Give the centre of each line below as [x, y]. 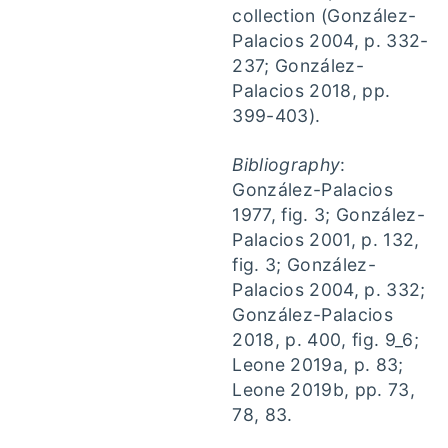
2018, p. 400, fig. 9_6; [325, 339]
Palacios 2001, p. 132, [326, 239]
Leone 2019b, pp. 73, [323, 389]
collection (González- [324, 15]
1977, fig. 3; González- [328, 214]
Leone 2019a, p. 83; [318, 364]
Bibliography [286, 164]
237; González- [298, 65]
